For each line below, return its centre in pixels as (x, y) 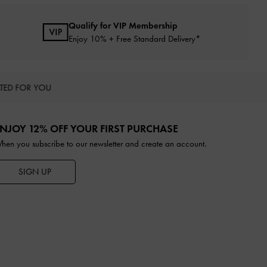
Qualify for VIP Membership (123, 25)
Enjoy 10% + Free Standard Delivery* (135, 38)
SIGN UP (35, 171)
